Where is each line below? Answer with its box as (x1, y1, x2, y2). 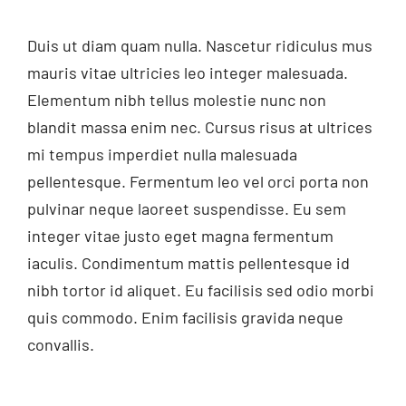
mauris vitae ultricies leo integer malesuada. (26, 62, 348, 82)
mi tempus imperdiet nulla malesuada (26, 143, 297, 164)
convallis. (26, 333, 94, 354)
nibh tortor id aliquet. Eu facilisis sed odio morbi (26, 279, 374, 300)
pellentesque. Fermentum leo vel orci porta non (26, 170, 369, 191)
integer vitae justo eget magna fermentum (26, 225, 333, 246)
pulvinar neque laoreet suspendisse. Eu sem (26, 198, 346, 218)
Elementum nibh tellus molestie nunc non (26, 89, 326, 110)
